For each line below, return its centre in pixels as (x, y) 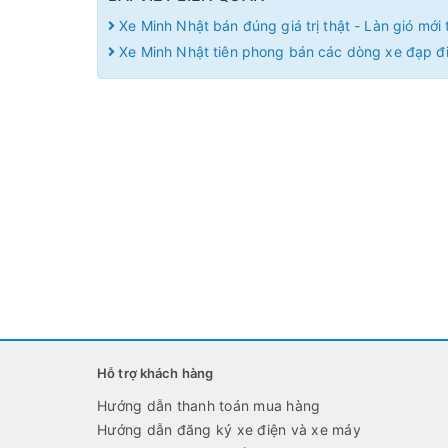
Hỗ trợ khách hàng (155, 373)
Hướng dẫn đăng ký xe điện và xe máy (229, 429)
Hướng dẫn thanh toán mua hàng (209, 405)
